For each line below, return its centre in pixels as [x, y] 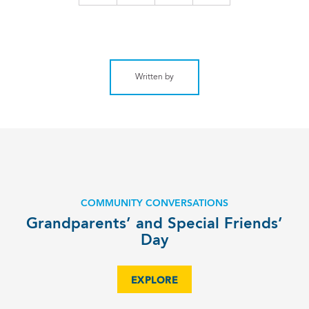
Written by [154, 77]
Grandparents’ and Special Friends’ [154, 224]
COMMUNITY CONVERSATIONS [154, 203]
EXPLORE [154, 280]
